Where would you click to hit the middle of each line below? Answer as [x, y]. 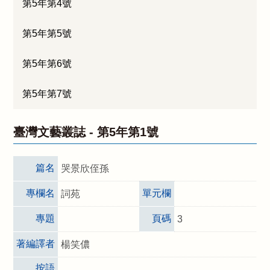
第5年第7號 [47, 94]
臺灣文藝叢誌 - [55, 132]
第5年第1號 [128, 132]
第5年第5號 [47, 33]
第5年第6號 [47, 64]
